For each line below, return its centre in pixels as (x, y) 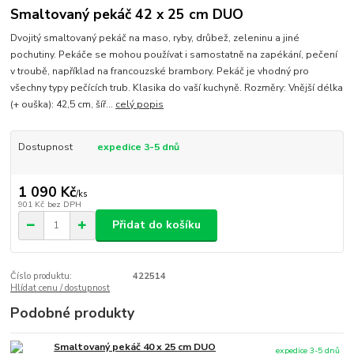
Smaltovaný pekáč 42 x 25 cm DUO (127, 14)
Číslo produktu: (41, 276)
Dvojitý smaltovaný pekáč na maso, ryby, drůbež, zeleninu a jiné (155, 38)
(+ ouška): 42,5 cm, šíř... (63, 105)
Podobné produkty (73, 313)
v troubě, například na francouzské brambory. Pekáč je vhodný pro (160, 72)
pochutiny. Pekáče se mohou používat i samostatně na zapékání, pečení (174, 55)
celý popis (140, 105)
